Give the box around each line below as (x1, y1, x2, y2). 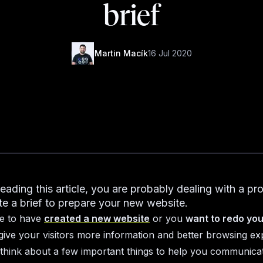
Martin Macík (95, 48, 148, 58)
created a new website (44, 213, 150, 224)
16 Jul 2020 (148, 48, 192, 58)
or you (150, 213, 186, 224)
